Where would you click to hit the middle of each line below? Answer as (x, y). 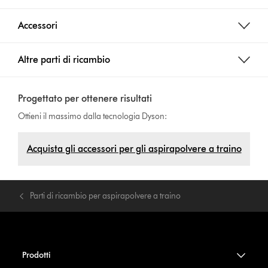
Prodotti (36, 255)
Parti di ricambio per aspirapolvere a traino (106, 196)
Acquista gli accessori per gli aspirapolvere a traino (134, 149)
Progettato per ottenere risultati (85, 98)
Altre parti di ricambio (64, 60)
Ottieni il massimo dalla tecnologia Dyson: (93, 116)
